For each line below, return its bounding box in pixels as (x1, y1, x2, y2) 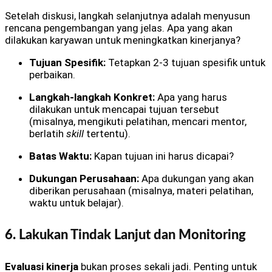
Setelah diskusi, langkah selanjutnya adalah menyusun (5, 10, 250, 22)
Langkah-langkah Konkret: (29, 91, 155, 104)
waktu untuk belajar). (29, 197, 124, 209)
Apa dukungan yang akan (139, 172, 254, 185)
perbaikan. (29, 69, 75, 81)
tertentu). (84, 127, 131, 140)
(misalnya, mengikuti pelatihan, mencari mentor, (29, 115, 246, 128)
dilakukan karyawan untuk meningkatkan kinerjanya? (5, 34, 240, 47)
